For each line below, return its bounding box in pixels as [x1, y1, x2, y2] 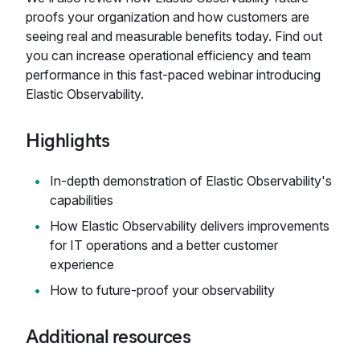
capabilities [50, 192, 113, 208]
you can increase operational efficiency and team [26, 47, 311, 63]
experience [50, 256, 114, 272]
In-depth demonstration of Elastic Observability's [50, 173, 332, 189]
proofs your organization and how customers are [26, 9, 309, 25]
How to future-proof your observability [50, 282, 275, 298]
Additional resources [26, 325, 191, 348]
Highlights [26, 129, 110, 152]
